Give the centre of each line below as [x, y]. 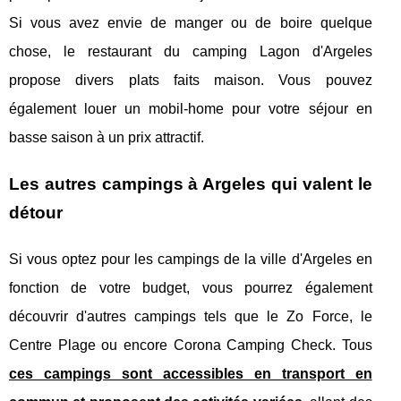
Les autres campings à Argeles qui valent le [191, 183]
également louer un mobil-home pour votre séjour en [191, 108]
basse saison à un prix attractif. [107, 137]
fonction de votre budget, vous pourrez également [191, 287]
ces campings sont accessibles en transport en [191, 373]
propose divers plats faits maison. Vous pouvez [191, 80]
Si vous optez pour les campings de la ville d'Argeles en [191, 259]
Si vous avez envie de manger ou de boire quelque [191, 22]
